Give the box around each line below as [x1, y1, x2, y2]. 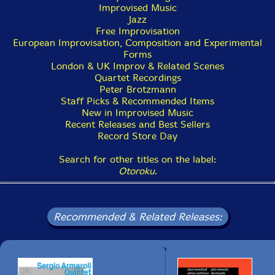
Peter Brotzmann [99, 83, 176, 95]
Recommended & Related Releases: [53, 210, 222, 223]
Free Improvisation [95, 25, 180, 37]
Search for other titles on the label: [59, 153, 216, 165]
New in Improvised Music [82, 106, 193, 118]
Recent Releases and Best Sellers [65, 118, 210, 130]
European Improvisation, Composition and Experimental [13, 36, 262, 48]
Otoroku [118, 165, 155, 177]
